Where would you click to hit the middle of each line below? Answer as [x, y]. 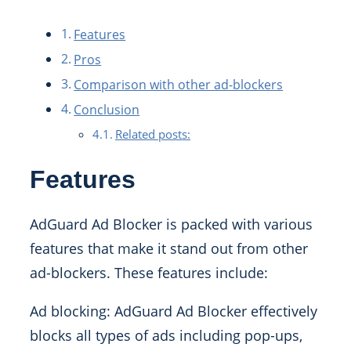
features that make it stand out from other [169, 249]
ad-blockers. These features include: [149, 273]
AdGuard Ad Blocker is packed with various [171, 224]
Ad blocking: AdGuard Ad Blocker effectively [174, 311]
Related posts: [152, 134]
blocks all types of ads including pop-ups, [166, 336]
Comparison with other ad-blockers [179, 85]
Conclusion [107, 110]
